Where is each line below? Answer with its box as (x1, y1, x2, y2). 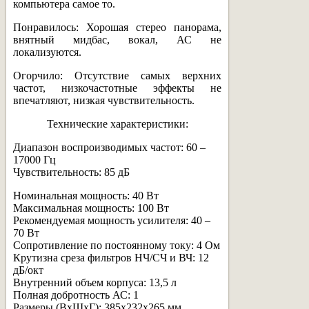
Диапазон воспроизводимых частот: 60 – (13, 141, 206, 153)
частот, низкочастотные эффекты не (13, 81, 221, 94)
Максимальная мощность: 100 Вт (13, 201, 169, 214)
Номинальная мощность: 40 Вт (13, 189, 159, 201)
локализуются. (13, 46, 81, 58)
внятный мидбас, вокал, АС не (13, 33, 221, 46)
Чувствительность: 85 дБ (13, 166, 130, 178)
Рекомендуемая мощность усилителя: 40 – (13, 214, 210, 226)
